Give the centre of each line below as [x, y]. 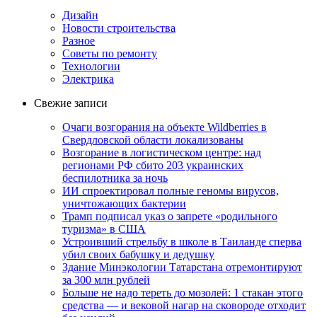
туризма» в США [104, 229]
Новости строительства [119, 28]
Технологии [91, 66]
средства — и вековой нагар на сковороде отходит [184, 305]
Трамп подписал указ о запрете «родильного [170, 216]
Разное [79, 40]
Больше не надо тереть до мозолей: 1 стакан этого [183, 292]
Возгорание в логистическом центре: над [162, 152]
